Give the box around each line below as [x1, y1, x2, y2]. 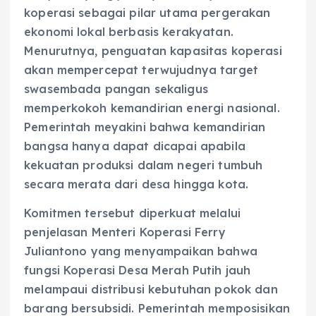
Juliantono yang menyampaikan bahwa [24, 243, 257, 258]
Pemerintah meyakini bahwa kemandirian [24, 119, 266, 134]
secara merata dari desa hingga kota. [24, 176, 249, 191]
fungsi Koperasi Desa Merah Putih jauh [24, 262, 251, 277]
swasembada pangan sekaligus [24, 81, 208, 96]
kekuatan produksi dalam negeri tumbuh [24, 157, 263, 172]
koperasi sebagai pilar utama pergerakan [24, 5, 271, 20]
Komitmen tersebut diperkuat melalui [24, 205, 241, 220]
